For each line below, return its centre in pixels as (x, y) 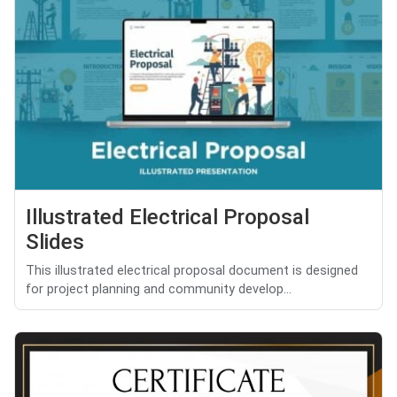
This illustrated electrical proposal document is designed (192, 271)
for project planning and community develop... (159, 290)
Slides (55, 242)
